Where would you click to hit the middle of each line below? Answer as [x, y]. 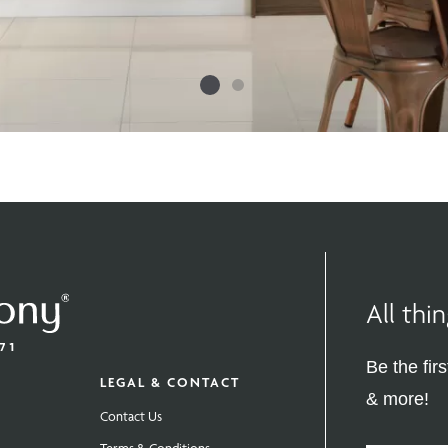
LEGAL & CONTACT [169, 382]
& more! [397, 398]
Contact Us [130, 416]
